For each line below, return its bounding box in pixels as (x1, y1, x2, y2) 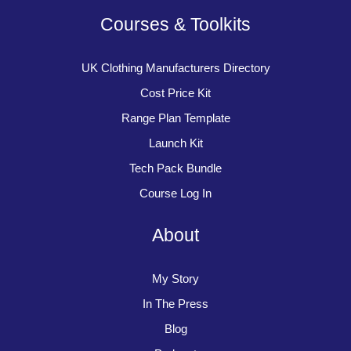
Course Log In (139, 186, 212, 200)
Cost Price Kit (140, 86, 211, 100)
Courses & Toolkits (100, 13, 251, 34)
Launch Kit (148, 136, 203, 150)
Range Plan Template (121, 111, 230, 125)
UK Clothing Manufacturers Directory (81, 61, 270, 74)
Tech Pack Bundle (129, 161, 222, 175)
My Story (152, 272, 199, 285)
